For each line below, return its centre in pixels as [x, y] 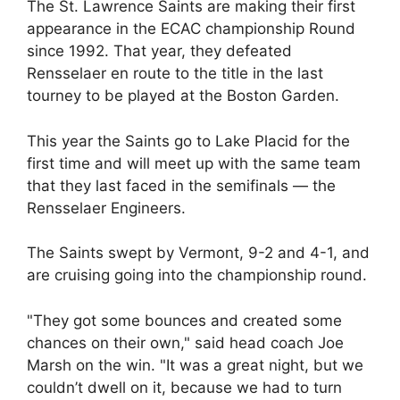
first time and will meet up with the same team [194, 163]
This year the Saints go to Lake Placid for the [188, 141]
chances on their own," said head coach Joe [185, 342]
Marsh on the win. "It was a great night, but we [195, 365]
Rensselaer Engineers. [106, 208]
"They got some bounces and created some [184, 320]
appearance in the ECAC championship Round [191, 29]
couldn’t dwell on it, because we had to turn [184, 387]
